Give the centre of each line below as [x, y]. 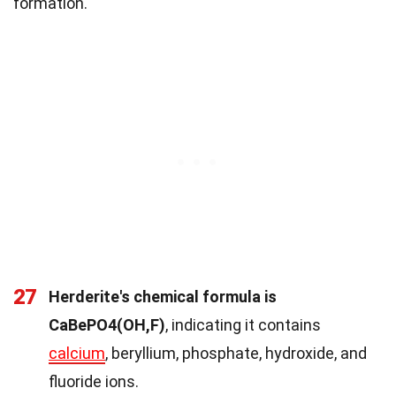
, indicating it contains [243, 324]
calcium [77, 353]
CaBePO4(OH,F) [107, 324]
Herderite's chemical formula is [163, 296]
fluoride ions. [94, 381]
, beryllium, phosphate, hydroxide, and [236, 353]
